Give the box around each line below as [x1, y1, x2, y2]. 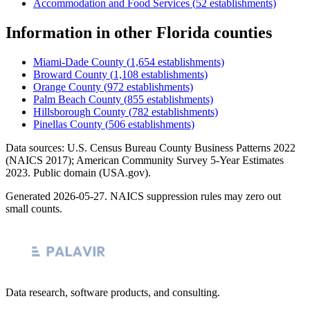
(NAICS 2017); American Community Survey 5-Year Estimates [6, 154, 284, 166]
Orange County [33, 80, 101, 93]
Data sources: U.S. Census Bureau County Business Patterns [6, 141, 273, 154]
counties [210, 24, 272, 42]
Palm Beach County [33, 93, 121, 105]
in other [92, 24, 156, 42]
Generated [6, 190, 53, 202]
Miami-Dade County [33, 55, 124, 68]
